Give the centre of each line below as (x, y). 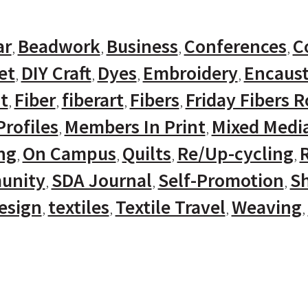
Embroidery (190, 73)
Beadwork (59, 46)
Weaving (266, 207)
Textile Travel (170, 207)
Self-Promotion (221, 180)
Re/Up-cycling (235, 153)
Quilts (146, 153)
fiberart (92, 100)
